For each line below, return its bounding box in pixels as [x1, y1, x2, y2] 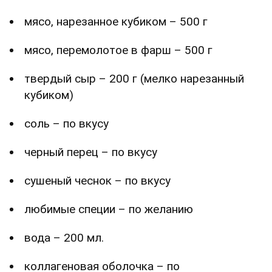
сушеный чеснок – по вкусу [24, 173, 171, 188]
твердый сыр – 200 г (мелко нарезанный [24, 71, 244, 86]
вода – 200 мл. [24, 230, 104, 245]
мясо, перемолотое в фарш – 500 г [24, 42, 212, 57]
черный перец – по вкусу [24, 144, 157, 159]
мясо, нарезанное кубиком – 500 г [24, 14, 208, 29]
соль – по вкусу [24, 116, 109, 131]
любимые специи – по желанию [24, 202, 193, 216]
